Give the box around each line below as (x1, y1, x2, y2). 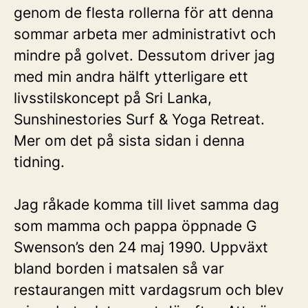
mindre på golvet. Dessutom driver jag (14, 47, 275, 64)
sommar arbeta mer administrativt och (14, 25, 276, 43)
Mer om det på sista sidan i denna (14, 132, 245, 149)
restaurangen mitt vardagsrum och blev (14, 281, 284, 298)
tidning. (14, 153, 65, 170)
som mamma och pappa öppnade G (14, 217, 257, 234)
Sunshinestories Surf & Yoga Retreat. (14, 111, 265, 128)
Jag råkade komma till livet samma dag (14, 196, 279, 213)
